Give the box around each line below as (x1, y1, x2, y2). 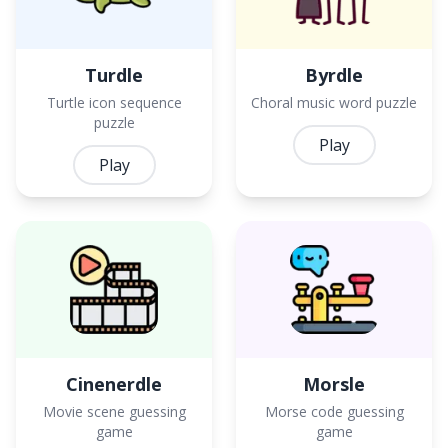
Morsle (303, 371, 365, 396)
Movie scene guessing (42, 401, 186, 421)
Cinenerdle (66, 371, 162, 396)
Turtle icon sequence (46, 92, 182, 112)
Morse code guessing (264, 401, 404, 421)
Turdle (85, 62, 143, 87)
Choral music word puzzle (251, 92, 417, 112)
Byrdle (305, 62, 363, 87)
